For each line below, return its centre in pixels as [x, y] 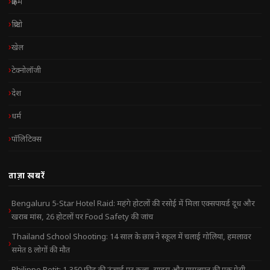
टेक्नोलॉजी [26, 71]
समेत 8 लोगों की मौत [41, 251]
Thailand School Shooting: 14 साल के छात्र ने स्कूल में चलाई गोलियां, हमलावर [131, 237]
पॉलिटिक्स [27, 139]
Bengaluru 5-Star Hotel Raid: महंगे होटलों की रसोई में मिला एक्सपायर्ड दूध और [133, 204]
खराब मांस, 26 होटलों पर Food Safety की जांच [82, 218]
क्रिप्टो [17, 25]
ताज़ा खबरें [27, 176]
